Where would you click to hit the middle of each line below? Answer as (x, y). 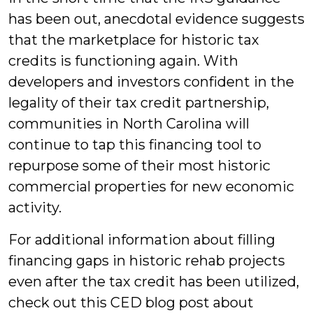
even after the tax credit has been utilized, (154, 282)
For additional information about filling (142, 240)
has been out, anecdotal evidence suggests (156, 19)
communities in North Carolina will (129, 124)
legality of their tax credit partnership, (139, 103)
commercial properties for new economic (151, 187)
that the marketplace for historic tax (134, 40)
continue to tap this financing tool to (135, 145)
